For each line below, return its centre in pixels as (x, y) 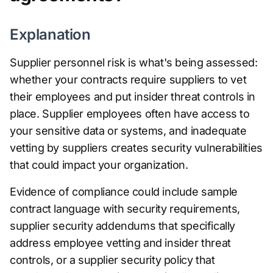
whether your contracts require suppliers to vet (128, 80)
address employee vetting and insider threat (120, 243)
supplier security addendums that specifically (123, 226)
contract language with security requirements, (125, 209)
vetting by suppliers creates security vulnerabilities (136, 148)
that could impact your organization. (99, 165)
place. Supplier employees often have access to (130, 114)
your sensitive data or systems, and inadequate (128, 131)
